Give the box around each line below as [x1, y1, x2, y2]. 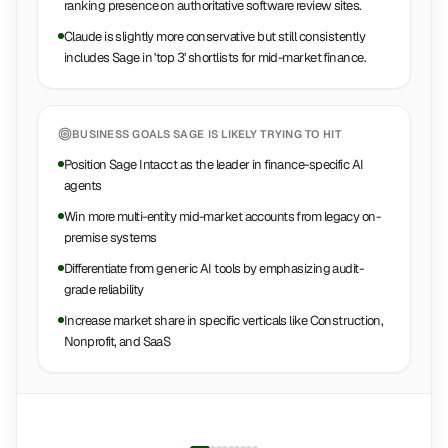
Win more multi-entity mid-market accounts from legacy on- [64, 208, 381, 225]
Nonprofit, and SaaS [64, 333, 171, 350]
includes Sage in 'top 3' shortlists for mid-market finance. [64, 49, 366, 66]
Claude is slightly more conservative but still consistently [64, 28, 365, 45]
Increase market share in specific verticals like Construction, [64, 312, 384, 329]
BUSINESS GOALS [72, 127, 174, 141]
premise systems [64, 229, 157, 246]
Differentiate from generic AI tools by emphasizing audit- [64, 260, 364, 277]
